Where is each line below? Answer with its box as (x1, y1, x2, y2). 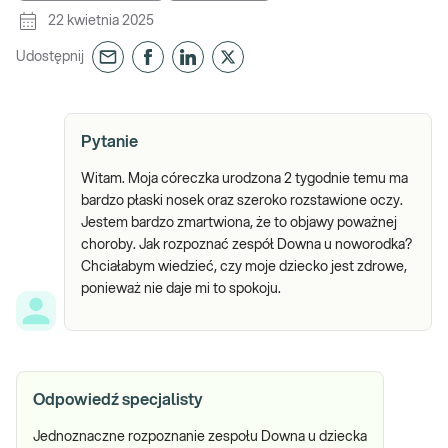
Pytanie (81, 134, 138, 150)
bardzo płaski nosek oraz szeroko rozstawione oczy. (81, 194, 403, 208)
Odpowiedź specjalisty (33, 392, 203, 408)
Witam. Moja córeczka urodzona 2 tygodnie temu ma (81, 172, 408, 186)
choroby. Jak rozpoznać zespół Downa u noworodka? (81, 238, 412, 252)
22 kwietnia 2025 (48, 14, 154, 28)
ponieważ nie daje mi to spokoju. (81, 282, 281, 296)
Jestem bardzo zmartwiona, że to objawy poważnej (81, 216, 397, 230)
